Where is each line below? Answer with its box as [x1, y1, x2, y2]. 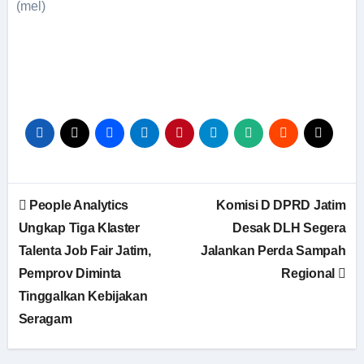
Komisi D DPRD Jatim [216, 198, 346, 212]
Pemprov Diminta [18, 266, 121, 280]
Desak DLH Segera [232, 221, 346, 235]
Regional [281, 266, 338, 280]
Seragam [18, 312, 72, 326]
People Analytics [26, 198, 128, 212]
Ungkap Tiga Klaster [18, 221, 140, 235]
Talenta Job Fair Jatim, [18, 244, 151, 258]
